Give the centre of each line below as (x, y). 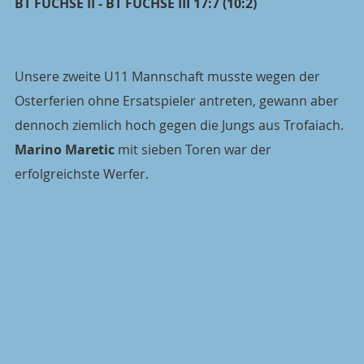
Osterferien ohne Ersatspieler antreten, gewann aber (178, 101)
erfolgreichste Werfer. (82, 174)
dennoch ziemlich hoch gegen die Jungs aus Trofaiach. (181, 125)
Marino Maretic (65, 149)
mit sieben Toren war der (195, 149)
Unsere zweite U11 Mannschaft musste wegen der (169, 76)
